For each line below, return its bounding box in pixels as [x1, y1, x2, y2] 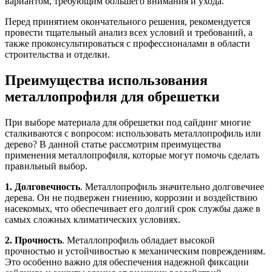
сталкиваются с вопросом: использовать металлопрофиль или [5, 127, 261, 138]
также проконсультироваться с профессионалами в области [5, 38, 250, 49]
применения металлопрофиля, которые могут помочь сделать [5, 149, 259, 160]
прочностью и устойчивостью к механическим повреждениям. [5, 245, 265, 256]
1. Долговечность [5, 181, 80, 192]
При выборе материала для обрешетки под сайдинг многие [5, 117, 251, 127]
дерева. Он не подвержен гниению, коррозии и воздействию [5, 192, 257, 203]
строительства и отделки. [5, 49, 110, 59]
